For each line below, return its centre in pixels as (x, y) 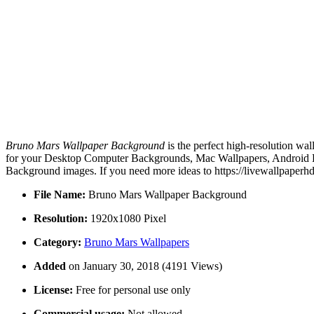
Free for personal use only (132, 290)
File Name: (60, 195)
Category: (57, 243)
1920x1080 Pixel (127, 219)
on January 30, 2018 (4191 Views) (145, 266)
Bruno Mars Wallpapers (137, 243)
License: (53, 290)
